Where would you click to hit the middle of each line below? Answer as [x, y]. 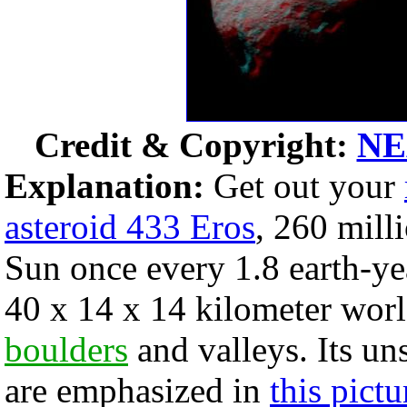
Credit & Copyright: [195, 145]
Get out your [304, 186]
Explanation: [104, 186]
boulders [66, 349]
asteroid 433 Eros [130, 227]
